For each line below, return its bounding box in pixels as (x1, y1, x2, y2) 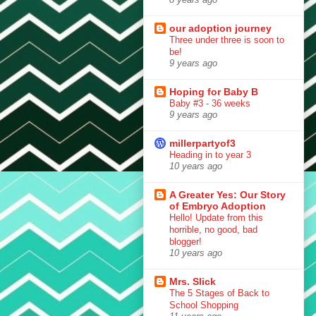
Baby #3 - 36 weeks (169, 97, 250, 109)
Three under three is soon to (169, 34, 284, 45)
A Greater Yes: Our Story (169, 188, 286, 200)
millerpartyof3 (169, 137, 236, 149)
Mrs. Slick (169, 275, 216, 287)
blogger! (169, 236, 202, 247)
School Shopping (169, 299, 238, 310)
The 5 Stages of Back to (169, 287, 269, 298)
